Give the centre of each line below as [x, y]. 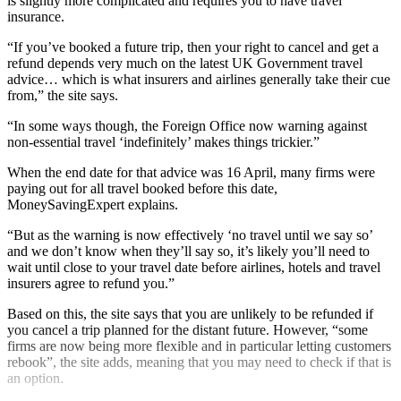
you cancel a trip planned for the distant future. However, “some [188, 329]
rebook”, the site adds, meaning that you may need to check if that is [199, 362]
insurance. [36, 16]
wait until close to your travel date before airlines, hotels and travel [194, 267]
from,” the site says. [63, 95]
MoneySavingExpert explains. [93, 204]
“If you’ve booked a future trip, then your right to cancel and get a [193, 47]
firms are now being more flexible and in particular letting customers [199, 346]
